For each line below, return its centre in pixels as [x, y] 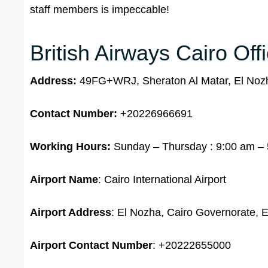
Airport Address [71, 213]
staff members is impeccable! [100, 10]
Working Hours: [70, 147]
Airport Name [64, 180]
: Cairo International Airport [162, 180]
